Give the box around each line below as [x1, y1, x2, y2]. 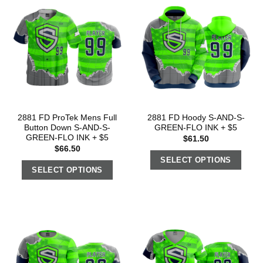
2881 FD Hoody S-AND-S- [147, 113, 245, 123]
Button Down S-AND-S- [24, 123, 110, 133]
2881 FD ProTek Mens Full [18, 113, 117, 123]
